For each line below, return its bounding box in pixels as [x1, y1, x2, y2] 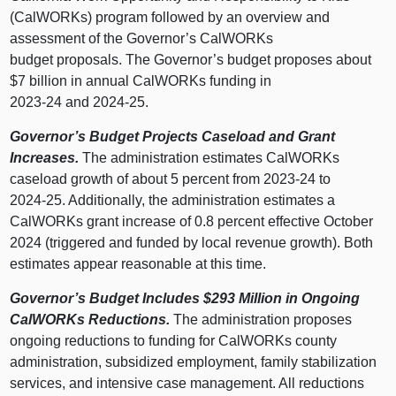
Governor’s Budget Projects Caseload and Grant [10, 129, 336, 145]
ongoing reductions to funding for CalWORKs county [10, 333, 338, 349]
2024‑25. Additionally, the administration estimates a [10, 193, 336, 209]
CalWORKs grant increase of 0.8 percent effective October [10, 214, 374, 230]
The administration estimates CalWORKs [82, 150, 340, 166]
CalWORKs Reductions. [10, 312, 171, 328]
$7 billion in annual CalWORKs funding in [10, 73, 272, 89]
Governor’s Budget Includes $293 [10, 291, 236, 307]
